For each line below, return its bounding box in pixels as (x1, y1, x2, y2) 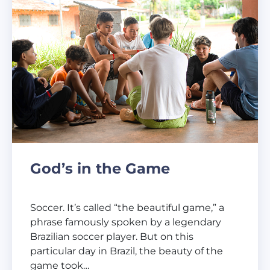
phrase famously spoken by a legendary (30, 216, 221, 228)
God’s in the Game (30, 160, 170, 178)
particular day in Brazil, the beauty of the (30, 245, 223, 257)
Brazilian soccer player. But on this (30, 231, 193, 243)
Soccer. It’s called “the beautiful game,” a (30, 202, 224, 214)
